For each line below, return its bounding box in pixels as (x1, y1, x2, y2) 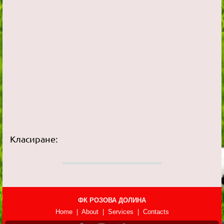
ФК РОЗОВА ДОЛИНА (78, 196, 146, 204)
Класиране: (10, 133, 57, 144)
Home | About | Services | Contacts (55, 208, 169, 216)
